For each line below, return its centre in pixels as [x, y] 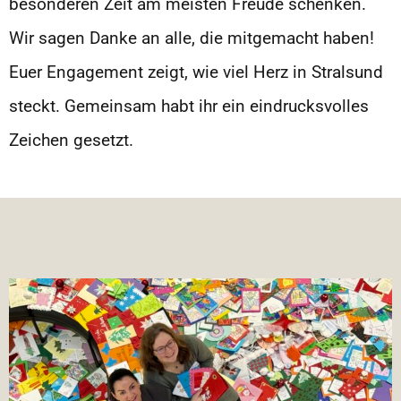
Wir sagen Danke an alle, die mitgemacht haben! [192, 38]
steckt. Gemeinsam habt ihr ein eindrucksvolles [189, 106]
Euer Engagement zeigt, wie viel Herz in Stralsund [196, 72]
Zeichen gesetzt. [71, 140]
